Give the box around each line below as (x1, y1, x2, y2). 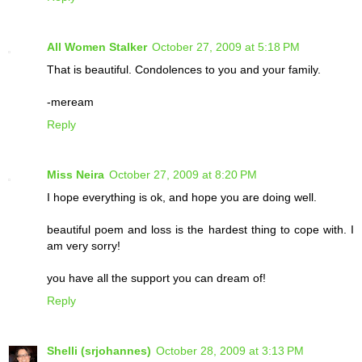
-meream (47, 95, 94, 109)
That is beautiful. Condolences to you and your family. (47, 63, 321, 77)
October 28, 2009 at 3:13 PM (156, 344, 304, 358)
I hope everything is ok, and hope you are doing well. (47, 191, 317, 204)
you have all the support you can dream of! (47, 271, 266, 285)
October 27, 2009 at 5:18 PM (152, 40, 300, 54)
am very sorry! (47, 239, 120, 253)
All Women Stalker (47, 40, 147, 54)
